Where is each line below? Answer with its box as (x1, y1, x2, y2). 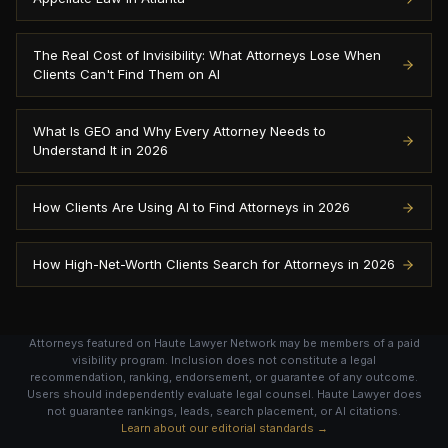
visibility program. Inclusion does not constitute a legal (72, 353, 376, 367)
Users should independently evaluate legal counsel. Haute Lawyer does (26, 387, 422, 401)
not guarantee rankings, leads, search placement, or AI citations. (47, 404, 401, 418)
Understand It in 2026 (33, 142, 168, 158)
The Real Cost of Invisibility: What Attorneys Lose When (33, 47, 381, 63)
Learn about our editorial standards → (120, 421, 328, 435)
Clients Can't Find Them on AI (33, 66, 220, 82)
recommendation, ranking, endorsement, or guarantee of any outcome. (30, 370, 418, 384)
